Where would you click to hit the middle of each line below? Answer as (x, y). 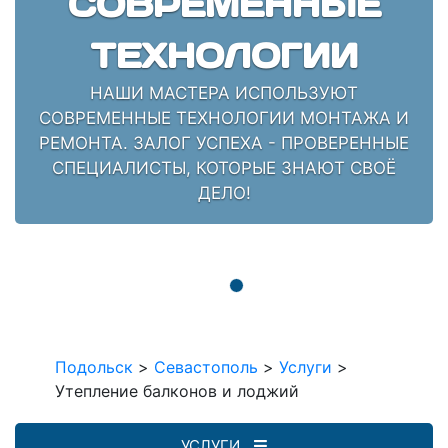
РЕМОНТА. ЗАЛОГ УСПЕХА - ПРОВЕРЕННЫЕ (224, 142)
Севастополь (206, 366)
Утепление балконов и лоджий (177, 390)
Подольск (94, 366)
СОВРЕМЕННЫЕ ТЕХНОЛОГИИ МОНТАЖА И (224, 117)
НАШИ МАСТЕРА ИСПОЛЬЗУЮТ (224, 92)
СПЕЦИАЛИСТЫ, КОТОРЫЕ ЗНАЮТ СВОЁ (224, 167)
